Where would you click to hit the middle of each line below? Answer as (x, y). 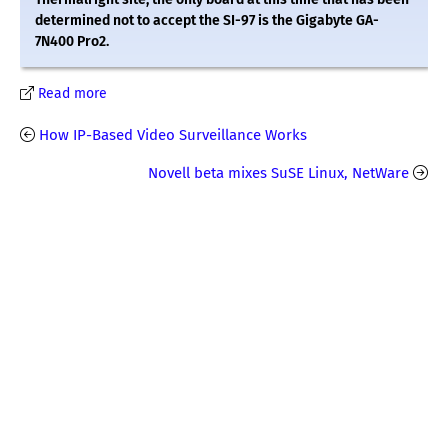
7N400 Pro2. (72, 42)
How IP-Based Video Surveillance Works (173, 135)
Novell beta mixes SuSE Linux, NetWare (278, 173)
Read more (72, 94)
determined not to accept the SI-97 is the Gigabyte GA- (207, 21)
